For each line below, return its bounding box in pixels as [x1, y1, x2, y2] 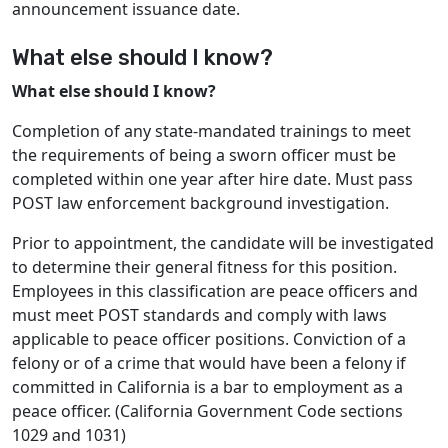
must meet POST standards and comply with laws [12, 304, 387, 326]
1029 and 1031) [12, 424, 126, 446]
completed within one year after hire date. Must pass [12, 168, 413, 190]
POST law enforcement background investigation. [12, 192, 389, 214]
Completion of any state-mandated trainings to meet [12, 120, 411, 142]
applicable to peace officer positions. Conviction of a [12, 328, 406, 350]
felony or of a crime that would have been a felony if [12, 352, 406, 374]
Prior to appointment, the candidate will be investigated [12, 232, 434, 254]
